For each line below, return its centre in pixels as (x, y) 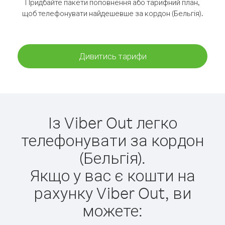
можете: (113, 210)
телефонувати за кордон (113, 140)
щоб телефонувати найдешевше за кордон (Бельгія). (113, 13)
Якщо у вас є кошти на (113, 175)
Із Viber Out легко (113, 122)
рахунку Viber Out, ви (113, 193)
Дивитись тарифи (113, 56)
